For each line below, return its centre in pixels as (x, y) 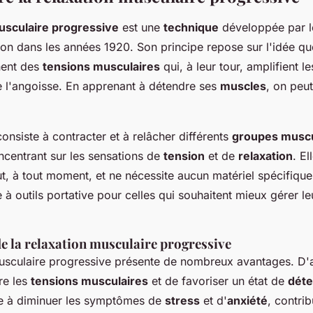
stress (182, 301)
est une (141, 28)
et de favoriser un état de (218, 281)
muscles (243, 86)
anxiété (247, 301)
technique (191, 28)
